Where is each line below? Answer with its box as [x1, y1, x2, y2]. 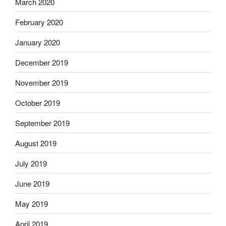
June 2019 [15, 178, 49, 189]
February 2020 [15, 16, 63, 27]
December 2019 [15, 56, 68, 68]
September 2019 [15, 117, 70, 128]
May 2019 [15, 198, 48, 209]
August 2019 [15, 137, 56, 148]
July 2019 [15, 157, 47, 168]
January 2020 [15, 36, 60, 47]
